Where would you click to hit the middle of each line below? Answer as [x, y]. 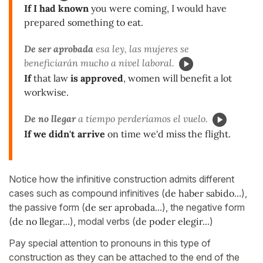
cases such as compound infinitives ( [87, 193]
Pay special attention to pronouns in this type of [110, 243]
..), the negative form [201, 207]
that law [50, 78]
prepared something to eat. [84, 23]
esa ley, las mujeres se [141, 48]
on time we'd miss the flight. [168, 134]
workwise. [46, 92]
